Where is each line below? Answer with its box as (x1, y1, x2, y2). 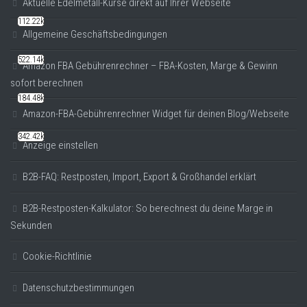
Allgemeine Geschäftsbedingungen (23, 27, 167, 40)
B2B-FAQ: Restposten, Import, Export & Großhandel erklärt (23, 170, 256, 183)
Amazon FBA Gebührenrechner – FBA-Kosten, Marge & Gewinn (23, 59, 278, 72)
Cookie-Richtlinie (23, 249, 92, 262)
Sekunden (10, 219, 52, 232)
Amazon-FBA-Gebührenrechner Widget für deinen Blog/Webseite (23, 107, 289, 120)
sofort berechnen (10, 76, 83, 89)
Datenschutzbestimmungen (23, 281, 134, 294)
